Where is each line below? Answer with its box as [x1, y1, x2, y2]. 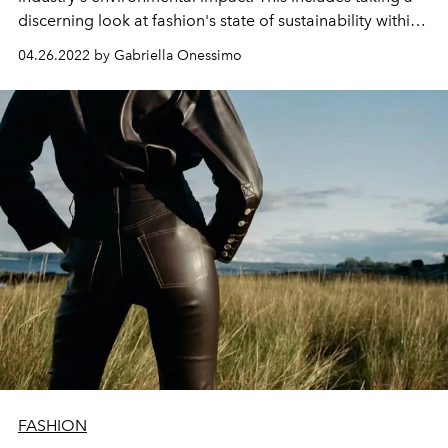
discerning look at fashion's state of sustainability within [18, 10, 419, 30]
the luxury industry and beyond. [18, 34, 247, 54]
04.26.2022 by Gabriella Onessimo [18, 46, 242, 64]
